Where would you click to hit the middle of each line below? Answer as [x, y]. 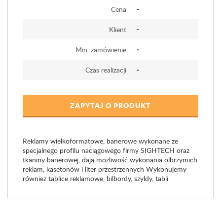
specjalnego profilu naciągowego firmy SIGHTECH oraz [106, 150]
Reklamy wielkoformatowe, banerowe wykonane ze [100, 141]
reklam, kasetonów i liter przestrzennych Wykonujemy [105, 169]
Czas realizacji [106, 70]
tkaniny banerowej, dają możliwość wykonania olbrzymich [110, 160]
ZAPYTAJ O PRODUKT [110, 105]
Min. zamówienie [101, 50]
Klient [118, 29]
